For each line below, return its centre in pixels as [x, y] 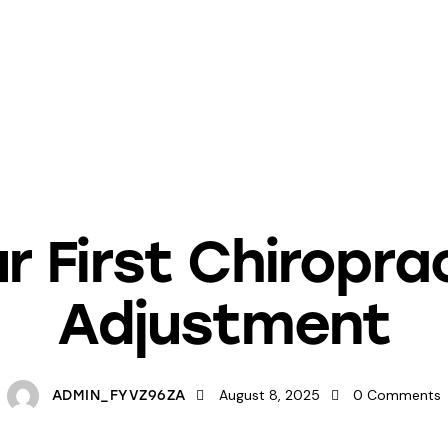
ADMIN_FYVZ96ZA [118, 396]
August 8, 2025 [270, 395]
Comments [404, 395]
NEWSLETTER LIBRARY [224, 202]
